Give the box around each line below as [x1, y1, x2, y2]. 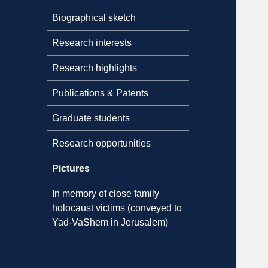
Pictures [52, 163, 90, 173]
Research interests [52, 37, 132, 48]
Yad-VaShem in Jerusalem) [52, 217, 169, 227]
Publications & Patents [52, 87, 149, 98]
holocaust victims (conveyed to [52, 202, 182, 213]
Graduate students [52, 112, 130, 123]
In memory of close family [52, 188, 160, 199]
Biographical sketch [52, 12, 136, 23]
